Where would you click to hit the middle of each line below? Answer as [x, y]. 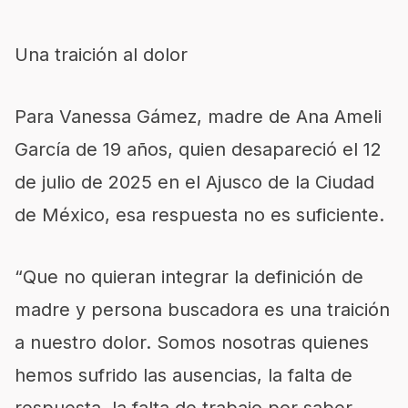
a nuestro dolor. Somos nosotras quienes [192, 342]
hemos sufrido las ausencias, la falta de [184, 375]
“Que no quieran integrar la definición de [189, 276]
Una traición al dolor [101, 54]
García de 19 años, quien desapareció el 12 [198, 149]
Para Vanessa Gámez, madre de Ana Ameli [198, 116]
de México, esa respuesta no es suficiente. [199, 214]
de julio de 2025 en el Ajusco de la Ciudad [194, 182]
